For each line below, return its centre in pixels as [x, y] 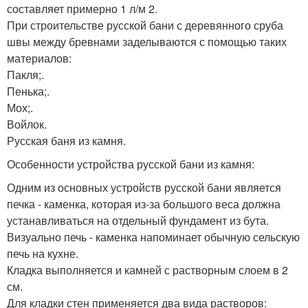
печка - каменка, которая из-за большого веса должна [144, 204]
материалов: [39, 58]
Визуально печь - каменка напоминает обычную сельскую [153, 237]
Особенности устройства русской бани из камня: [131, 164]
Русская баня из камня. [66, 141]
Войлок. [27, 124]
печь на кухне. [43, 254]
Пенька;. [28, 91]
